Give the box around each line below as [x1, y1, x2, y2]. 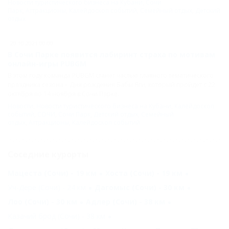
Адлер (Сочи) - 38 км [86, 197, 165, 207]
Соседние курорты [8, 149, 88, 160]
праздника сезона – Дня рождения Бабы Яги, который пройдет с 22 [8, 80, 215, 89]
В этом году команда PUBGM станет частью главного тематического [8, 71, 214, 80]
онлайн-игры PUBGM [8, 59, 86, 68]
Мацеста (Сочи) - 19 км [8, 168, 97, 178]
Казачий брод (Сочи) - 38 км [8, 211, 105, 221]
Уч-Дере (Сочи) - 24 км [8, 182, 86, 192]
